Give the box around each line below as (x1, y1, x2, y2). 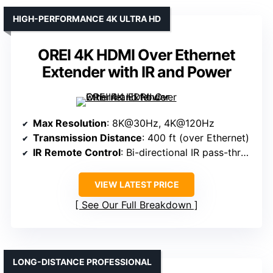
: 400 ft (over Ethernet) (142, 132, 249, 144)
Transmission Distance (33, 132, 142, 144)
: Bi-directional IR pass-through (121, 146, 241, 159)
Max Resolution (33, 117, 107, 130)
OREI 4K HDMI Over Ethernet (38, 46, 235, 65)
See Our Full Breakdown (82, 199, 191, 211)
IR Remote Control (33, 146, 121, 159)
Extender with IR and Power (42, 63, 231, 82)
